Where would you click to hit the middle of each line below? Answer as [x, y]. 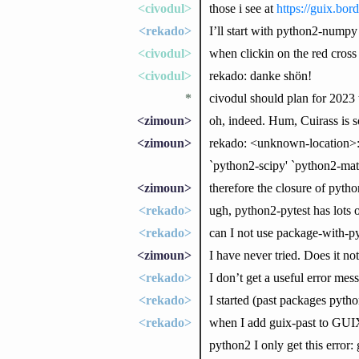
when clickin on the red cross [282, 53]
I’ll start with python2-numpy [283, 30]
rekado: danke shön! [260, 75]
